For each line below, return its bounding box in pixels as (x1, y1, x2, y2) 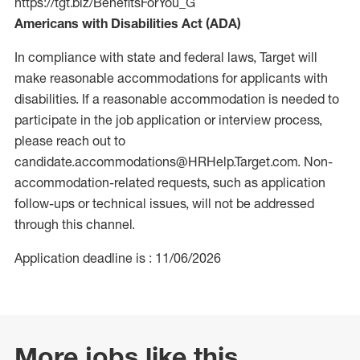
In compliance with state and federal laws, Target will (14, 49, 317, 65)
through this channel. (14, 216, 138, 232)
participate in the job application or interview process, (14, 112, 322, 128)
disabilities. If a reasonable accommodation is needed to (14, 91, 339, 107)
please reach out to (14, 133, 125, 149)
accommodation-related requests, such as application (14, 174, 325, 190)
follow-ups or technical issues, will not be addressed (14, 195, 314, 211)
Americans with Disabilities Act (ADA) (14, 15, 241, 31)
